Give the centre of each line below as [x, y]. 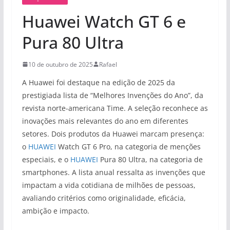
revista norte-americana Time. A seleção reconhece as [115, 108]
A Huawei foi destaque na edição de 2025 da [98, 82]
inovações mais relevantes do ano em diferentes [105, 121]
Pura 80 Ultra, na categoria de [150, 159]
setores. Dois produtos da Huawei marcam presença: [113, 133]
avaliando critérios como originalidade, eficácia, [104, 198]
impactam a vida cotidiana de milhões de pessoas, [109, 185]
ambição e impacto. [55, 210]
